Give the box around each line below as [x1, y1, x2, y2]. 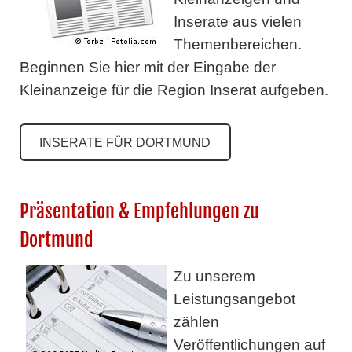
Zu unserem [173, 268, 255, 285]
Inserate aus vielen [173, 13, 302, 31]
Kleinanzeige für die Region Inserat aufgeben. [19, 82, 328, 99]
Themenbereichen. [173, 36, 302, 53]
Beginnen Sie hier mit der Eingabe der [19, 59, 276, 76]
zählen [173, 313, 219, 331]
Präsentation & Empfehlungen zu [19, 200, 259, 224]
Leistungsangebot [173, 291, 295, 308]
